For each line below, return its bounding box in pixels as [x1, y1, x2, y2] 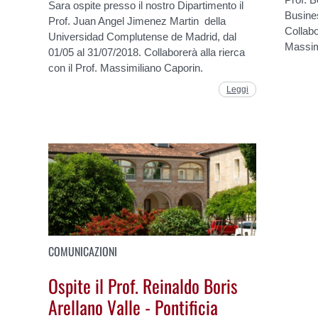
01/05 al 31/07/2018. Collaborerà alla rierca [48, 45, 246, 58]
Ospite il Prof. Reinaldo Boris [48, 271, 238, 299]
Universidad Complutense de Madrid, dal [48, 30, 237, 43]
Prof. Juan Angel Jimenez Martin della [48, 14, 226, 27]
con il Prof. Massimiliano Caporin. [48, 61, 204, 74]
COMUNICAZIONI [48, 243, 118, 261]
